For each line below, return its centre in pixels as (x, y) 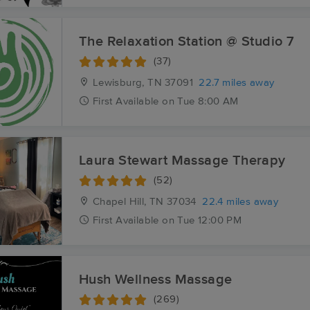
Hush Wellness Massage (156, 280)
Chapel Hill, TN (127, 202)
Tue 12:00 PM (210, 220)
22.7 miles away (237, 83)
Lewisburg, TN (126, 83)
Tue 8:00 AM (208, 101)
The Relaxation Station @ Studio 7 (187, 42)
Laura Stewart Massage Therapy (182, 161)
